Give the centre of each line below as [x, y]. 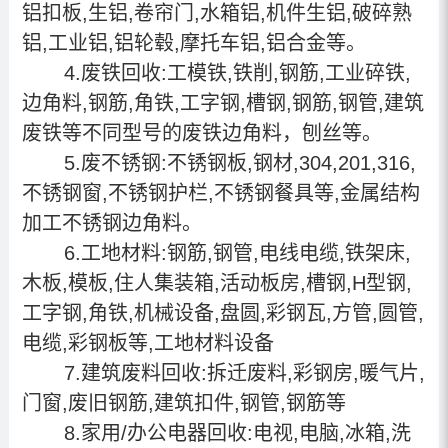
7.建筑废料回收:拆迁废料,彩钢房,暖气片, [238, 372]
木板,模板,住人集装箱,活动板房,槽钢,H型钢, [216, 282]
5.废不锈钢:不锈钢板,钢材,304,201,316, [233, 162]
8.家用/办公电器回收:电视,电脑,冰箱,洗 [231, 432]
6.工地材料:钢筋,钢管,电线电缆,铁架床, [231, 252]
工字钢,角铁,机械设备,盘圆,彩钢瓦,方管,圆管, [222, 312]
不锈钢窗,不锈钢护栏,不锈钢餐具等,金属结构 [220, 192]
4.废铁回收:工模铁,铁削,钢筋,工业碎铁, [231, 72]
